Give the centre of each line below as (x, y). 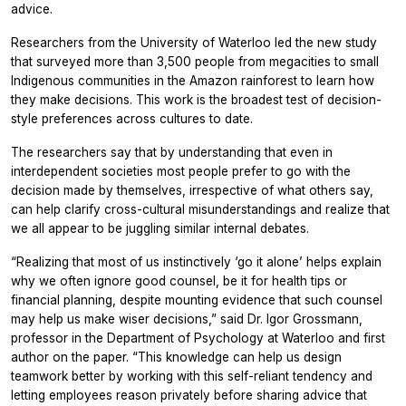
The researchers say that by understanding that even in (172, 152)
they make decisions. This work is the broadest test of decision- (196, 99)
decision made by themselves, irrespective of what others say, (192, 190)
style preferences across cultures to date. (132, 118)
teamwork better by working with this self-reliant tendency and (192, 376)
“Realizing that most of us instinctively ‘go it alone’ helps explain (196, 261)
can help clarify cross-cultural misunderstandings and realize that (200, 209)
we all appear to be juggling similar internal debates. (160, 228)
